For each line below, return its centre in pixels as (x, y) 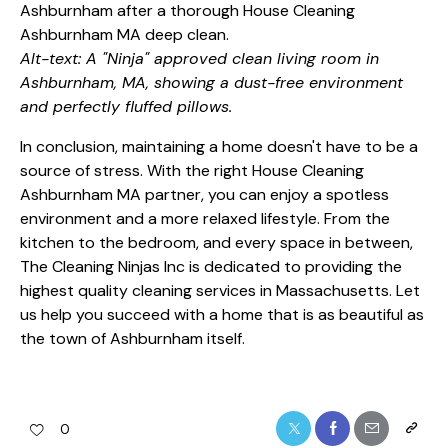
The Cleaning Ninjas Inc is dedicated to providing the (211, 266)
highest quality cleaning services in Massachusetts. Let (220, 290)
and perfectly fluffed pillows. (126, 106)
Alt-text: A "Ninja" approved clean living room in (199, 58)
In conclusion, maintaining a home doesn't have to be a (219, 146)
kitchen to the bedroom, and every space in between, (216, 242)
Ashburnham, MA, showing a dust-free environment (211, 82)
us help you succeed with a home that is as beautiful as (222, 314)
